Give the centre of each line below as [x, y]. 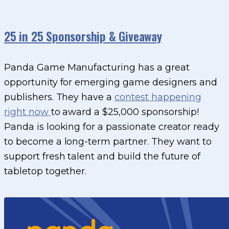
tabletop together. [45, 171]
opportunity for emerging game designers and [111, 83]
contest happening [158, 97]
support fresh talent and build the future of [102, 157]
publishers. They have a [60, 97]
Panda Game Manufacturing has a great [97, 68]
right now [28, 112]
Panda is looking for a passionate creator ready [112, 127]
